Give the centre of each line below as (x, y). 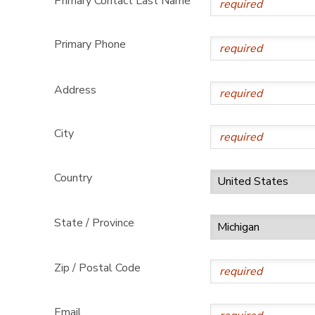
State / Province (94, 223)
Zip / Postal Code (97, 268)
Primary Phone (90, 45)
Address (75, 90)
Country (73, 178)
